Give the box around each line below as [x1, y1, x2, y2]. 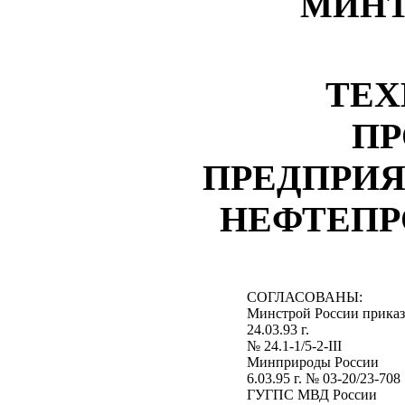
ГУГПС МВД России [246, 387, 377, 402]
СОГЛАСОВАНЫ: [246, 289, 363, 305]
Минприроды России [246, 354, 379, 370]
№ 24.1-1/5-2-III [246, 338, 342, 353]
